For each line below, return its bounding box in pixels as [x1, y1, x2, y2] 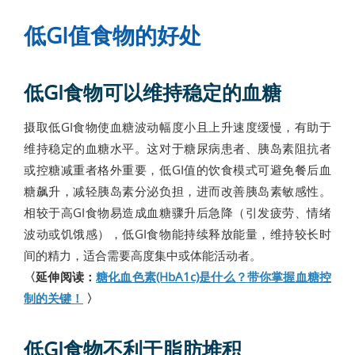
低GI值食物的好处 [24, 21, 201, 50]
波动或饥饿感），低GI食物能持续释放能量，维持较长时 [24, 226, 331, 242]
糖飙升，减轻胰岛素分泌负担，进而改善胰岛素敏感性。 [24, 183, 331, 199]
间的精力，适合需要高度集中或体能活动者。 [24, 247, 261, 263]
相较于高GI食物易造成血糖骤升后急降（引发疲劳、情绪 [24, 204, 331, 220]
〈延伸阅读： [24, 269, 97, 284]
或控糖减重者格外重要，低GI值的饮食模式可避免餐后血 [24, 162, 331, 177]
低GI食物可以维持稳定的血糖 [24, 79, 281, 105]
